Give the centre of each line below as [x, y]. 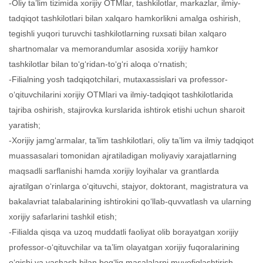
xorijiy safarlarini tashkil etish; [63, 217]
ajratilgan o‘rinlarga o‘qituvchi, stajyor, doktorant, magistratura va [129, 186]
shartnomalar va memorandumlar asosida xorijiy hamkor [114, 49]
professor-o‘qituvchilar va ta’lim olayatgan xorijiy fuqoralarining [124, 247]
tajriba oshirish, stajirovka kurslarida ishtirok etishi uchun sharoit [127, 110]
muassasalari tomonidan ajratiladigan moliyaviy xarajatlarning [123, 156]
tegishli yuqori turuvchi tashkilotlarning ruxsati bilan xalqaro [118, 33]
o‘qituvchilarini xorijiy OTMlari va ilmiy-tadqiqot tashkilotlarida [121, 95]
